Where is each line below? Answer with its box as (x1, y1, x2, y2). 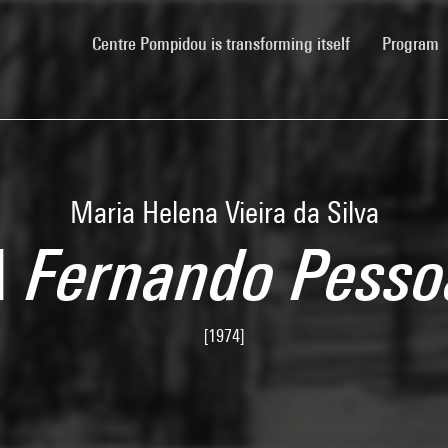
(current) (349, 31, 408, 53)
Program (382, 32, 443, 54)
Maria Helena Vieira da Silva (69, 195, 379, 229)
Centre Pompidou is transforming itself (92, 32, 350, 54)
